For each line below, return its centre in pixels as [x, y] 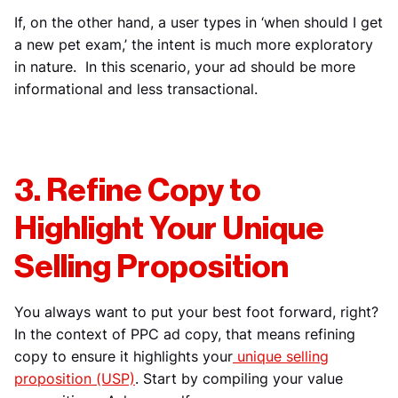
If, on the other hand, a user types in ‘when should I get [199, 22]
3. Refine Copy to [138, 191]
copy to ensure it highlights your [123, 356]
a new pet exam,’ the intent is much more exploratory [194, 44]
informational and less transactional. [136, 89]
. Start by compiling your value [239, 378]
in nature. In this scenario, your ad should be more [185, 67]
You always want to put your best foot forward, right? [196, 312]
